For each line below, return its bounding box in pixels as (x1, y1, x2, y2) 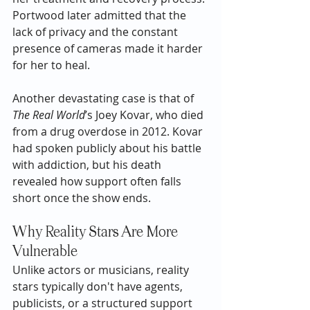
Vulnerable (12, 244, 77, 259)
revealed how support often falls (12, 173, 184, 189)
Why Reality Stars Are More (12, 225, 181, 239)
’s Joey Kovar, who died (85, 107, 206, 122)
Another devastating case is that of (12, 90, 197, 106)
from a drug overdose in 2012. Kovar (12, 123, 206, 139)
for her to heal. (12, 57, 90, 73)
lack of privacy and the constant (12, 24, 181, 39)
